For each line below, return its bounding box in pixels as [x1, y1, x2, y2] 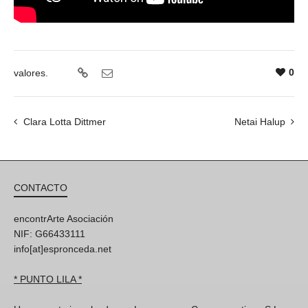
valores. [14, 67, 48, 79]
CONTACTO [14, 182, 67, 194]
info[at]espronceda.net [14, 243, 111, 255]
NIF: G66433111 [14, 228, 85, 240]
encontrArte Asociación [14, 213, 113, 225]
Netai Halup [234, 116, 285, 128]
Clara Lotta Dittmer [23, 116, 106, 128]
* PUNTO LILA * [14, 274, 82, 285]
